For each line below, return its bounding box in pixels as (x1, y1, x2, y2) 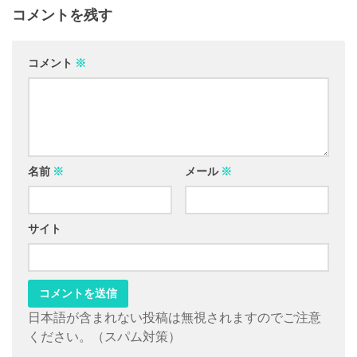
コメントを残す (12, 6, 112, 25)
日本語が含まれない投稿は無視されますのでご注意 (28, 309, 321, 326)
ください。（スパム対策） (28, 328, 181, 345)
